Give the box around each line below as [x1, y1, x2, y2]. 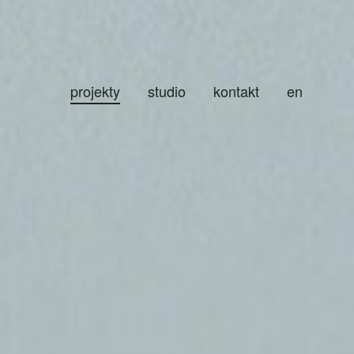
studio [148, 81, 186, 101]
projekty [70, 81, 120, 101]
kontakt [213, 81, 259, 101]
